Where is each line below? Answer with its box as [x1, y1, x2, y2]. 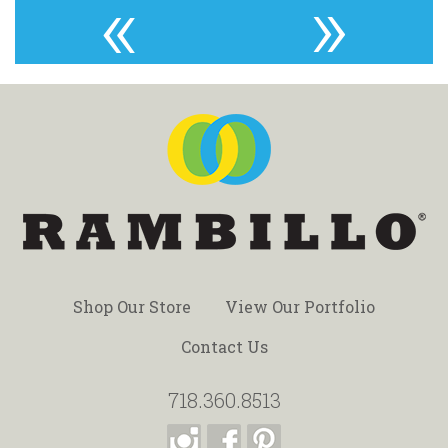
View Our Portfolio [225, 296, 375, 318]
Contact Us [180, 336, 268, 358]
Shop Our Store [73, 296, 191, 318]
